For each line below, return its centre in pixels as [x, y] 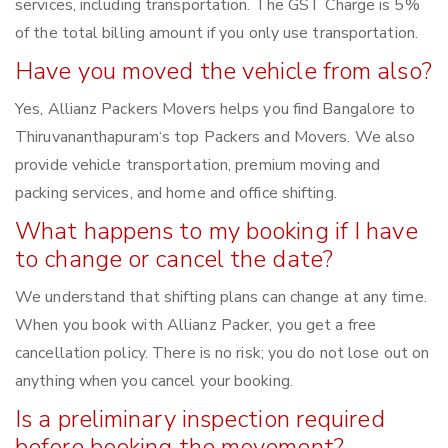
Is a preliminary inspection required [200, 419]
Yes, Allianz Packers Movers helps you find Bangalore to [215, 109]
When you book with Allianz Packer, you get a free [195, 325]
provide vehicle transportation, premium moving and [198, 165]
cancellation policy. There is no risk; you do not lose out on [222, 353]
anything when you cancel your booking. [154, 381]
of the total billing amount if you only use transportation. [216, 33]
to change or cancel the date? [174, 259]
